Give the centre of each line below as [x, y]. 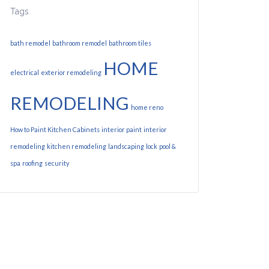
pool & [168, 146]
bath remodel [30, 43]
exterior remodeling [71, 72]
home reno [147, 107]
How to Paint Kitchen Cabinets [55, 129]
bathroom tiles [130, 43]
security [57, 163]
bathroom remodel [80, 43]
